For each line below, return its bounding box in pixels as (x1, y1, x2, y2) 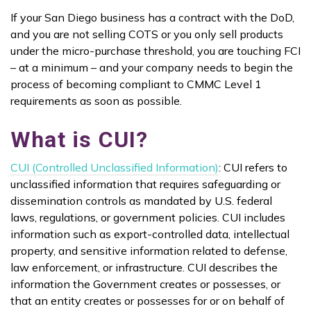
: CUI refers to (219, 160, 287, 175)
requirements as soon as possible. (10, 94, 182, 108)
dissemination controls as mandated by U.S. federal (10, 194, 272, 208)
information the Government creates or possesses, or (10, 277, 280, 292)
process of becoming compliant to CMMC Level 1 (10, 77, 262, 92)
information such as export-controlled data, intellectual (10, 227, 289, 242)
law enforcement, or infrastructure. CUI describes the (10, 260, 278, 275)
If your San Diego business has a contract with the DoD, (10, 10, 294, 25)
